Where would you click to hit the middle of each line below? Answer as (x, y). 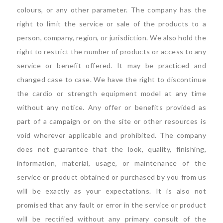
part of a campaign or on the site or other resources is (111, 121)
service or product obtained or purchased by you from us (111, 177)
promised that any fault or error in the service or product (111, 205)
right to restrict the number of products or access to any (111, 51)
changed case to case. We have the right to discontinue (111, 79)
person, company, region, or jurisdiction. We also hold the (111, 37)
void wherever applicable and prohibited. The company (111, 135)
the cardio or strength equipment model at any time (111, 93)
